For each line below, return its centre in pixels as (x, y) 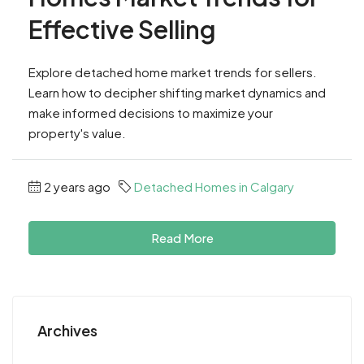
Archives (67, 330)
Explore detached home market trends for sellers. (173, 71)
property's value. (77, 132)
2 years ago (77, 186)
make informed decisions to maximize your (151, 112)
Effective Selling (122, 29)
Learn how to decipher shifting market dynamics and (177, 92)
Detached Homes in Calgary (214, 186)
